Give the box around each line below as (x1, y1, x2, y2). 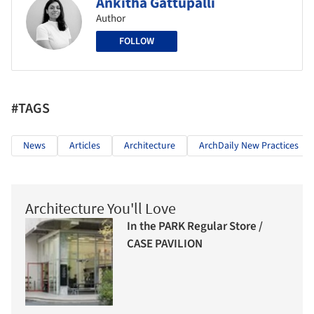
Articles (69, 138, 100, 153)
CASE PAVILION (127, 235, 203, 253)
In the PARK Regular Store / (127, 218, 263, 235)
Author (96, 11, 125, 26)
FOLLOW (119, 34, 154, 48)
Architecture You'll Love (25, 198, 176, 218)
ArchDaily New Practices (199, 138, 299, 153)
